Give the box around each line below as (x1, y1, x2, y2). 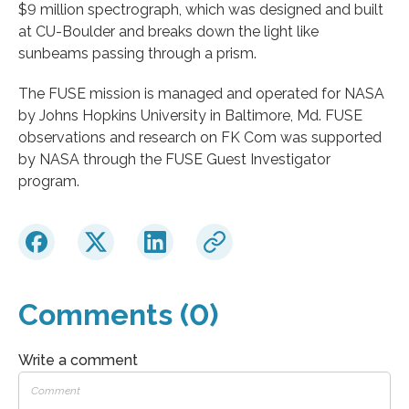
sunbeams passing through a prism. (18, 44, 257, 62)
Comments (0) (18, 297, 218, 331)
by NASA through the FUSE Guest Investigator (18, 150, 330, 168)
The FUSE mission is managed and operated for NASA (18, 84, 384, 102)
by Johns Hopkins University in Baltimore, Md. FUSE (18, 106, 362, 124)
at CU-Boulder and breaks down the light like (18, 22, 319, 40)
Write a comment (18, 351, 138, 369)
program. (18, 172, 79, 190)
